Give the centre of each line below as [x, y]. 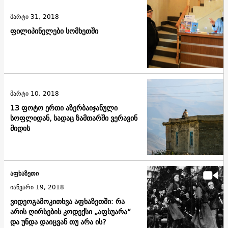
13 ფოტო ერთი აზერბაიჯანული [64, 108]
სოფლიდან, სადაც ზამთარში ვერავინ [74, 118]
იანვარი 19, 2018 [37, 187]
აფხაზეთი [24, 174]
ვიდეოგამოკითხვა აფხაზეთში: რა [67, 202]
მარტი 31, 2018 [35, 16]
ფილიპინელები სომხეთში [54, 31]
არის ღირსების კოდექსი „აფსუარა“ [70, 212]
